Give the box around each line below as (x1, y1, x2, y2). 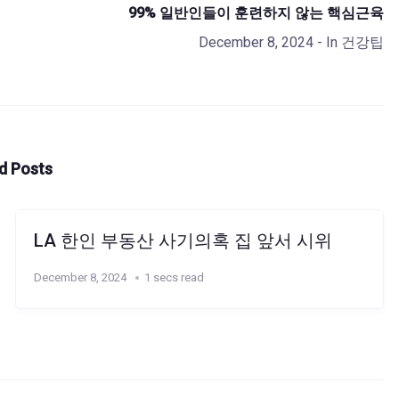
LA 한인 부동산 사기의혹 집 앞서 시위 (34, 229, 333, 251)
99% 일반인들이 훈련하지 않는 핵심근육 (127, 4, 384, 21)
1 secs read (144, 270, 205, 284)
